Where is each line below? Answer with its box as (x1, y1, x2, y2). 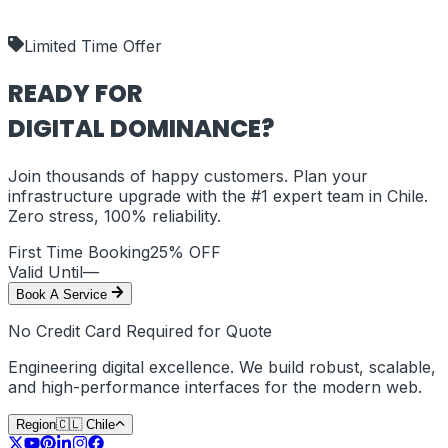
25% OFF (150, 242, 221, 263)
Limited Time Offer (24, 36, 162, 57)
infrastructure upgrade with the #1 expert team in (8, 186, 382, 207)
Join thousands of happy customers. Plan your (8, 166, 368, 187)
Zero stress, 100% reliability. (8, 206, 221, 227)
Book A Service (16, 286, 111, 302)
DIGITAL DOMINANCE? (8, 112, 274, 146)
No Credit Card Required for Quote (8, 320, 272, 341)
